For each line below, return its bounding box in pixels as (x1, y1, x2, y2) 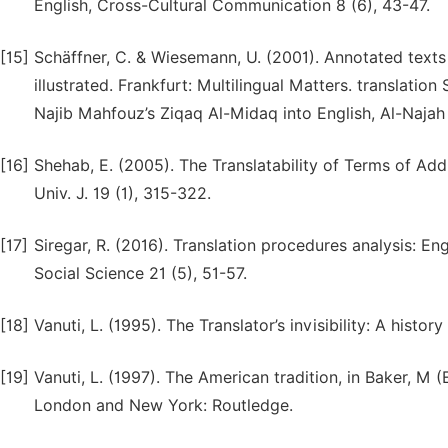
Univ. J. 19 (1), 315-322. (34, 184, 211, 203)
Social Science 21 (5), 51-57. (34, 264, 247, 283)
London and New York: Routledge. (34, 396, 293, 415)
